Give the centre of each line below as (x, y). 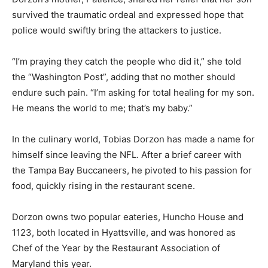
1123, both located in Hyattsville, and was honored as (124, 232)
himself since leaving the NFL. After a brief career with (127, 155)
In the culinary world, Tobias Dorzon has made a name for (133, 139)
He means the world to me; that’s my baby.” (102, 108)
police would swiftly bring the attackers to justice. (117, 30)
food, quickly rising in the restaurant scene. (103, 186)
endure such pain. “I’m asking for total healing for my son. (133, 92)
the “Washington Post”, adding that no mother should (124, 77)
